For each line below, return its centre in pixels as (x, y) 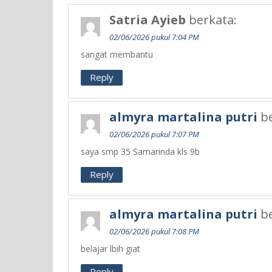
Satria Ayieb (148, 20)
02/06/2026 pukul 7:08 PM (154, 232)
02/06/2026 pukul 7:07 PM (154, 134)
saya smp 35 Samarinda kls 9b (140, 152)
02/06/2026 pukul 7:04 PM (154, 37)
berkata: (213, 20)
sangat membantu (117, 55)
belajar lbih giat (110, 249)
